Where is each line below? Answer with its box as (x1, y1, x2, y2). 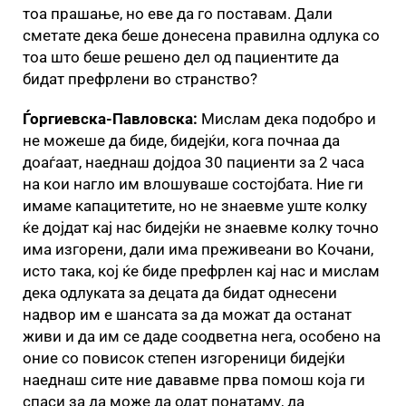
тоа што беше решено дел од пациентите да (23, 47, 339, 66)
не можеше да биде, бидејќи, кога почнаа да (23, 130, 340, 150)
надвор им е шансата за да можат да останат (23, 304, 352, 324)
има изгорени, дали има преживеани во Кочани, (23, 239, 373, 258)
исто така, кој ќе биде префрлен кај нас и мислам (23, 261, 380, 280)
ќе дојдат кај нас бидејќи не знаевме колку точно (23, 217, 379, 237)
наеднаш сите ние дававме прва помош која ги (23, 370, 365, 389)
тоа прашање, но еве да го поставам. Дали (23, 4, 333, 23)
